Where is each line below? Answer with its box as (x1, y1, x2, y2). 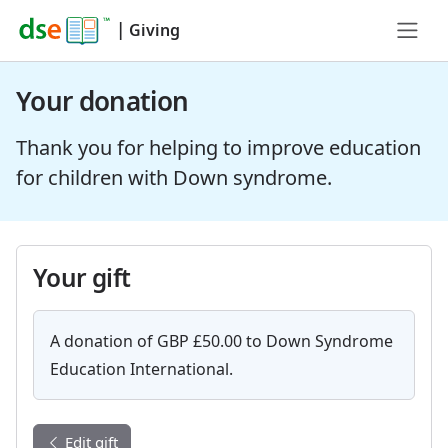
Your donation (16, 83, 189, 119)
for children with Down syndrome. (16, 164, 332, 191)
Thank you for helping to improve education (16, 134, 421, 161)
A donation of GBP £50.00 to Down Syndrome (50, 330, 393, 352)
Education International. (50, 358, 233, 380)
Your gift (33, 261, 131, 294)
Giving (129, 19, 180, 41)
